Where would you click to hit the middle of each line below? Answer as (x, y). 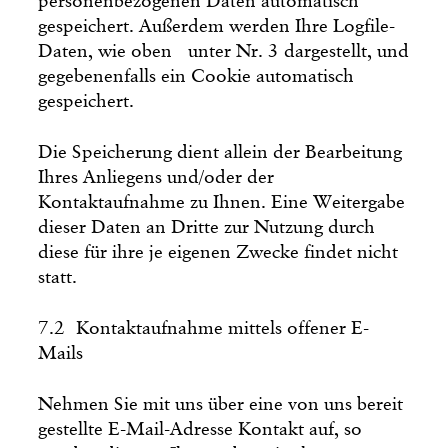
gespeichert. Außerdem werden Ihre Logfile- (217, 26)
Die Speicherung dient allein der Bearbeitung (220, 152)
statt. (58, 277)
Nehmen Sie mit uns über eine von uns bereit (221, 404)
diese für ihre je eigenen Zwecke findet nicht (218, 252)
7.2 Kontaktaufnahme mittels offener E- (204, 328)
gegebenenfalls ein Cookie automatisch (196, 76)
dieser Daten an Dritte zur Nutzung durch (207, 227)
